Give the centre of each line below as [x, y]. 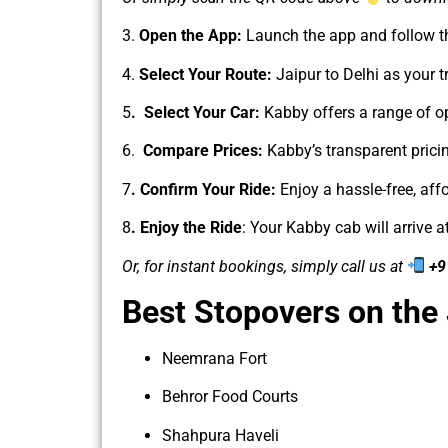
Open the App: [190, 36]
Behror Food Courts [230, 397]
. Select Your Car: [195, 113]
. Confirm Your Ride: [203, 189]
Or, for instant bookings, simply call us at [264, 266]
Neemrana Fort [214, 359]
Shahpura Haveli [220, 435]
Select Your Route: [203, 74]
